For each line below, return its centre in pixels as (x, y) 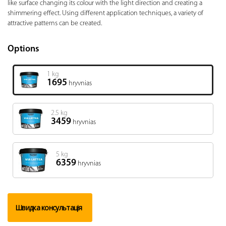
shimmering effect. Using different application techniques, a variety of (105, 13)
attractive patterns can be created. (55, 23)
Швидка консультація (49, 208)
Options (23, 49)
